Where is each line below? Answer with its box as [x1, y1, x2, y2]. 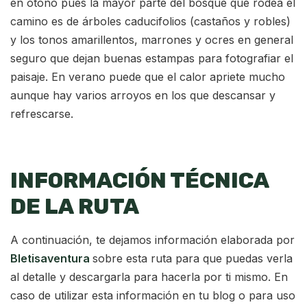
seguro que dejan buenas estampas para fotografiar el [10, 51, 293, 65]
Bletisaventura [10, 251, 93, 266]
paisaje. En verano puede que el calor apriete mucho [10, 69, 285, 84]
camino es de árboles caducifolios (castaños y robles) [10, 14, 291, 28]
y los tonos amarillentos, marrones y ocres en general [10, 32, 293, 47]
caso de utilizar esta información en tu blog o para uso [10, 288, 295, 303]
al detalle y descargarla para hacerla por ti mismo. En [10, 270, 288, 284]
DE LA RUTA [10, 193, 140, 219]
